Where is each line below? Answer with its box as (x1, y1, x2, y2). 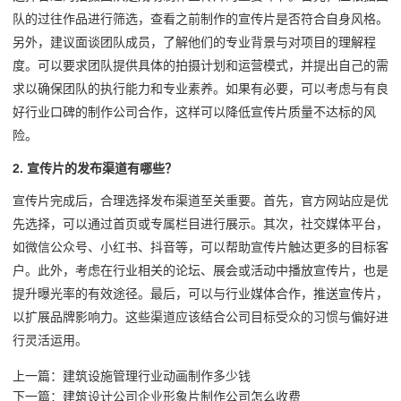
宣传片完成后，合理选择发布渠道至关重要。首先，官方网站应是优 (13, 193, 388, 209)
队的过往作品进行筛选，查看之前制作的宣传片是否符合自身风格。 (13, 12, 388, 27)
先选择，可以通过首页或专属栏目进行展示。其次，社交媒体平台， (13, 217, 388, 232)
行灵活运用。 (13, 333, 88, 348)
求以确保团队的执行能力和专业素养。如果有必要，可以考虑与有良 (13, 81, 388, 97)
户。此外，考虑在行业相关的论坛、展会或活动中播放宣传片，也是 (13, 263, 388, 278)
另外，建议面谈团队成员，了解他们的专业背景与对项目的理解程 (13, 35, 376, 50)
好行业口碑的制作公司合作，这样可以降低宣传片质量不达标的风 (13, 105, 376, 120)
